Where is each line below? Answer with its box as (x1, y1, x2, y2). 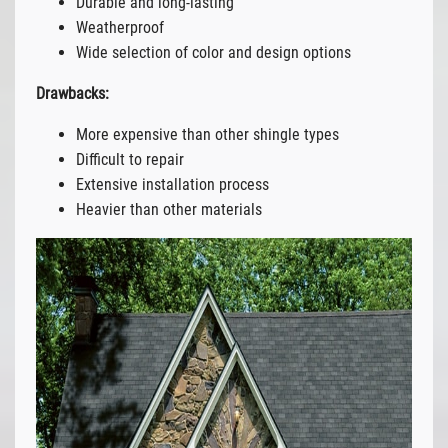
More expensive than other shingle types (75, 124, 339, 144)
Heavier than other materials (75, 199, 262, 219)
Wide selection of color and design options (75, 42, 351, 62)
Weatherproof (75, 17, 164, 37)
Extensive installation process (75, 174, 269, 194)
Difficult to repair (75, 149, 184, 169)
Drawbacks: (35, 83, 109, 103)
